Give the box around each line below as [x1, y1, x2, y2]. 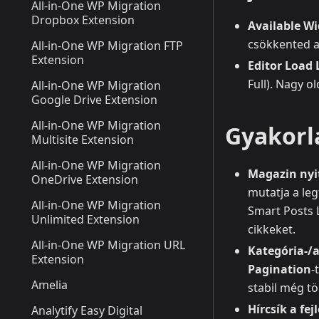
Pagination [248, 261, 311, 278]
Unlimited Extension [31, 211, 140, 227]
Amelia [31, 277, 68, 293]
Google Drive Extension [31, 92, 157, 108]
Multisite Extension [31, 132, 134, 147]
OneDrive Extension [31, 172, 138, 187]
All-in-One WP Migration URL [31, 237, 185, 253]
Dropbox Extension [31, 12, 135, 28]
